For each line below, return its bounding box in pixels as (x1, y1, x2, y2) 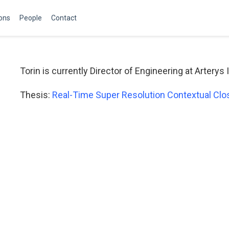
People (19, 14, 42, 22)
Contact (51, 14, 77, 22)
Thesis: (20, 89, 52, 100)
